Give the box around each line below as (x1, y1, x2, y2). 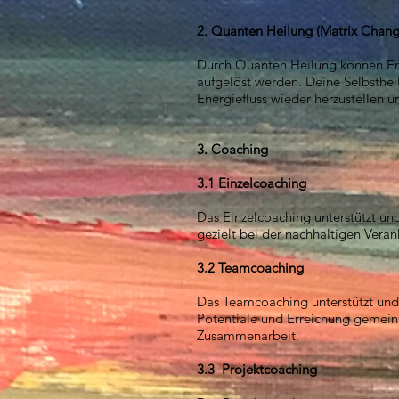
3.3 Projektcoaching (197, 361, 317, 378)
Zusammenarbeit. (197, 327, 299, 344)
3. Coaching (197, 141, 268, 158)
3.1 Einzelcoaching (197, 175, 306, 191)
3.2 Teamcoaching (197, 259, 304, 276)
